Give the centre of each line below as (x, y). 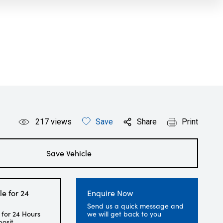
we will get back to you (124, 214)
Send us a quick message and (136, 206)
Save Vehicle (69, 153)
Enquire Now (110, 193)
